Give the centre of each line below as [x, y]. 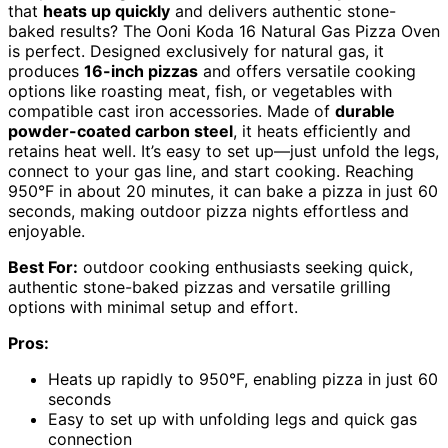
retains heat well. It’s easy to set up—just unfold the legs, [223, 150]
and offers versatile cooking [307, 70]
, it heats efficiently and [322, 130]
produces [46, 70]
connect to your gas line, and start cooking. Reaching [211, 170]
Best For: [43, 266]
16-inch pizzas [141, 70]
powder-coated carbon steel [120, 130]
